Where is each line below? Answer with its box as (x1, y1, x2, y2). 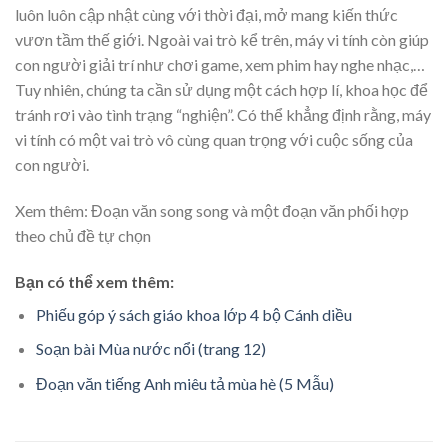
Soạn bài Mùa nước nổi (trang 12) (35, 339, 266, 359)
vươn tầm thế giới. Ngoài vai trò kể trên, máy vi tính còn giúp (15, 29, 429, 49)
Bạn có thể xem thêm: (15, 271, 174, 291)
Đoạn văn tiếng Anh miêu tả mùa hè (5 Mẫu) (35, 373, 334, 393)
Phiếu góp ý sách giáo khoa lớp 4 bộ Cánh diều (35, 304, 352, 324)
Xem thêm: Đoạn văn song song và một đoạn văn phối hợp (15, 200, 409, 220)
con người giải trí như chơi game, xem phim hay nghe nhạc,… (15, 54, 425, 74)
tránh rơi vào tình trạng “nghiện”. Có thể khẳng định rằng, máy (15, 104, 431, 124)
